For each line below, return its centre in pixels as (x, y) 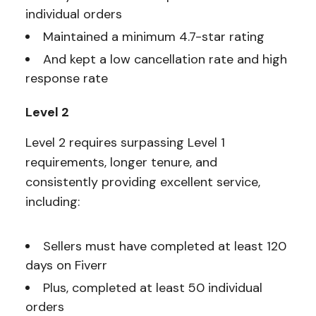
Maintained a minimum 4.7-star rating (153, 36)
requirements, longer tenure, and (121, 162)
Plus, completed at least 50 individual (152, 287)
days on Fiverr (66, 265)
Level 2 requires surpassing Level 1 (125, 142)
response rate (66, 78)
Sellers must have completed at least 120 (164, 246)
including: (52, 201)
